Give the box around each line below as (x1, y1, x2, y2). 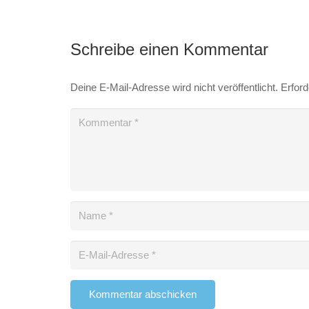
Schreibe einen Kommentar (70, 39, 273, 59)
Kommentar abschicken (89, 288, 197, 300)
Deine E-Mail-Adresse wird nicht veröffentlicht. (70, 81, 278, 93)
